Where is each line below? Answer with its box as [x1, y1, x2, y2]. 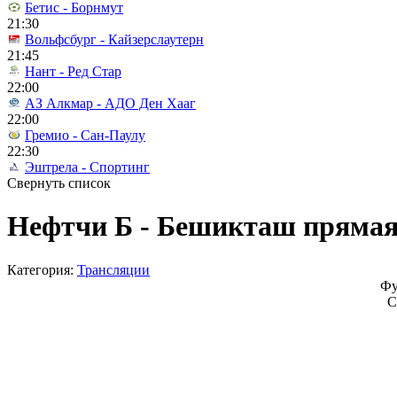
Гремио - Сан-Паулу [25, 128, 145, 143]
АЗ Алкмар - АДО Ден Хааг [25, 96, 196, 111]
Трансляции [77, 261, 150, 277]
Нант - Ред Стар [25, 64, 121, 79]
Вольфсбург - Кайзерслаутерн [25, 32, 204, 47]
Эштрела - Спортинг [25, 160, 150, 175]
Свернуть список [7, 175, 111, 191]
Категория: [7, 261, 77, 277]
